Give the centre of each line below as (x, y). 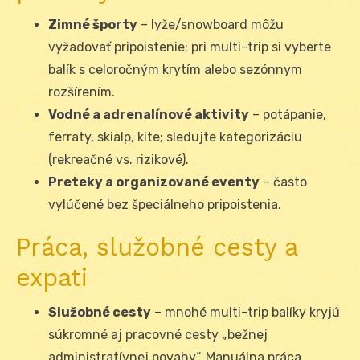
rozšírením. (82, 92)
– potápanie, (288, 115)
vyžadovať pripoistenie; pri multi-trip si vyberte (190, 47)
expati (52, 278)
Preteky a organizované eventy (154, 182)
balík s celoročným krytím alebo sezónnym (175, 70)
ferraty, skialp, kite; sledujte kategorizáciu (175, 137)
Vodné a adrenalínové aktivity (149, 115)
